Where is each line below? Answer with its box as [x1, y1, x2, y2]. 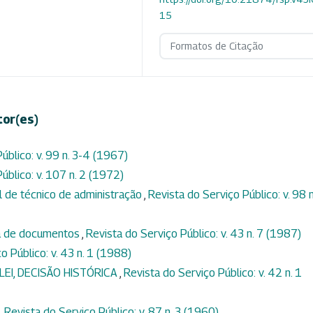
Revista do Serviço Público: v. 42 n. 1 [124, 265, 302, 279]
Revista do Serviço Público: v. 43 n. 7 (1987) [86, 226, 301, 240]
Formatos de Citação [170, 40, 263, 52]
